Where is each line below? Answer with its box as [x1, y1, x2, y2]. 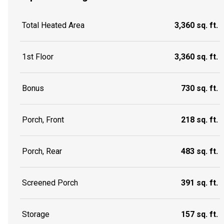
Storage [22, 209, 49, 219]
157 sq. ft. [181, 209, 218, 219]
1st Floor [22, 52, 53, 62]
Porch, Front [22, 115, 64, 125]
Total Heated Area [22, 20, 84, 30]
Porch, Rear [22, 146, 62, 156]
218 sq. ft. [181, 115, 218, 125]
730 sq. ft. [181, 83, 218, 93]
